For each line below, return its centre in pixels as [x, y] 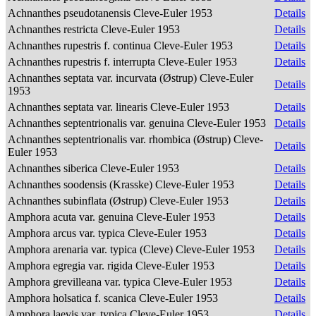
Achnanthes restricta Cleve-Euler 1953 [95, 29]
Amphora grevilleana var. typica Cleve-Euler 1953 [121, 282]
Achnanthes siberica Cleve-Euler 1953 [95, 168]
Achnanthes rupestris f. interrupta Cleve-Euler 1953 [124, 62]
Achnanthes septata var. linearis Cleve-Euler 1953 [120, 107]
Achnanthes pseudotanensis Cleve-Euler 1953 [111, 13]
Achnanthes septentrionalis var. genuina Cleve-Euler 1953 [138, 123]
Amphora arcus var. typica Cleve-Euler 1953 [109, 233]
